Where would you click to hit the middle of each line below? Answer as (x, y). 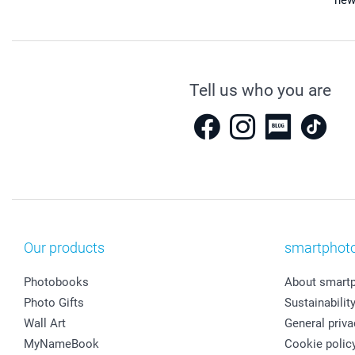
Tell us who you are (260, 91)
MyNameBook (61, 344)
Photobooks (56, 282)
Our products (64, 248)
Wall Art (45, 324)
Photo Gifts (54, 303)
